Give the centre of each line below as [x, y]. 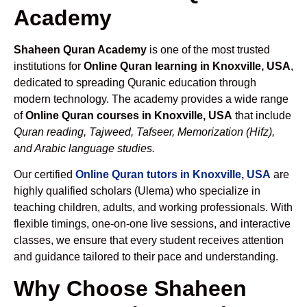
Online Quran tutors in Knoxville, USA [173, 175]
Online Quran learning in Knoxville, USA [187, 66]
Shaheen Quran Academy [80, 50]
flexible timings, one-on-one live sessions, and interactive [152, 224]
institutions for [49, 66]
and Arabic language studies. [84, 148]
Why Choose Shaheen [130, 288]
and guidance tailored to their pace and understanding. [146, 257]
